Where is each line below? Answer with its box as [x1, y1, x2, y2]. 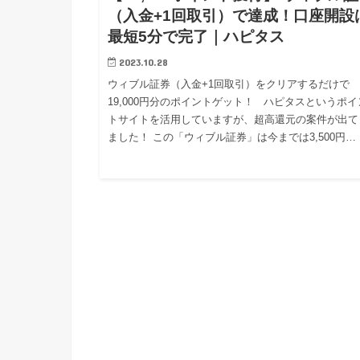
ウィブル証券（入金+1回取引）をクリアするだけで [108, 78, 350, 90]
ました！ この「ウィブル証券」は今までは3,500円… [108, 131, 357, 143]
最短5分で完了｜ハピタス [108, 27, 285, 45]
